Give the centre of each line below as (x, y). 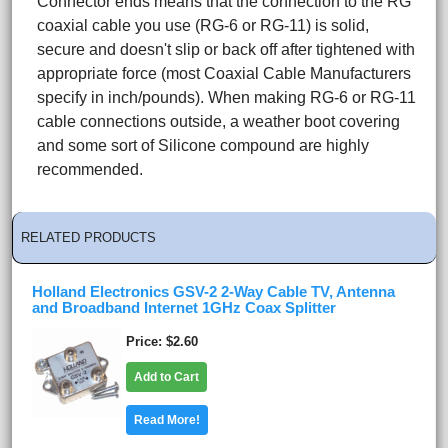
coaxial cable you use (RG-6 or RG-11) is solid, (203, 26)
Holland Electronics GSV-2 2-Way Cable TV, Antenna (213, 292)
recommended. (90, 170)
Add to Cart (166, 377)
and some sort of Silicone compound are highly (203, 146)
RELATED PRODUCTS (88, 238)
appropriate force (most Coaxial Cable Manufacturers (224, 74)
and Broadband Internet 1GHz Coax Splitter (184, 308)
